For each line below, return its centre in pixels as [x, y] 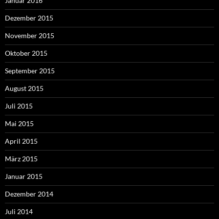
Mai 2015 [19, 124]
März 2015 [21, 159]
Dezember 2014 [29, 194]
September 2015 [30, 71]
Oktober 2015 [26, 53]
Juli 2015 [19, 106]
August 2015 [24, 88]
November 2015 [30, 36]
